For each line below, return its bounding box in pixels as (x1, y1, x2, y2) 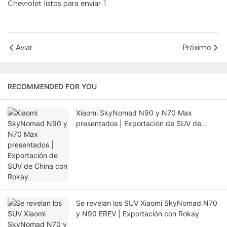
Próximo (182, 43, 211, 52)
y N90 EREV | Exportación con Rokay (76, 209, 199, 218)
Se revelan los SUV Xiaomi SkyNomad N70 (76, 199, 217, 208)
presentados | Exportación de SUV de (76, 119, 201, 128)
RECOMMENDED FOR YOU (8, 82, 97, 91)
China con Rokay (76, 130, 132, 139)
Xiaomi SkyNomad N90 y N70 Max (76, 108, 192, 118)
